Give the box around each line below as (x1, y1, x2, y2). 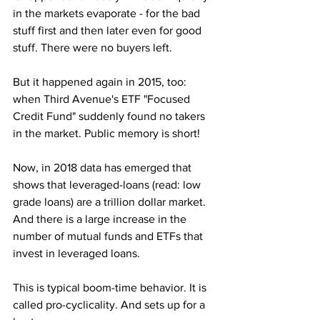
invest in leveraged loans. (13, 247, 140, 259)
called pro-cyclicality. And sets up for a (13, 299, 208, 311)
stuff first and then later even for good (13, 24, 204, 36)
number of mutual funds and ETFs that (13, 230, 206, 242)
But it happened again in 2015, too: (13, 76, 189, 88)
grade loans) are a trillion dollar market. (13, 196, 209, 208)
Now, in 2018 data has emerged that (13, 161, 194, 174)
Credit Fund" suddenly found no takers (13, 110, 208, 122)
